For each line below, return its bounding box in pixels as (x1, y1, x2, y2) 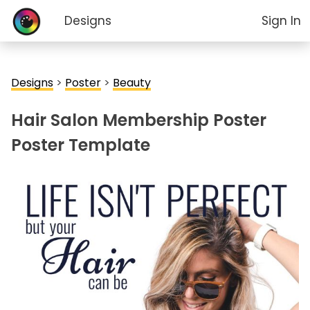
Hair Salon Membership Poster (11, 109, 266, 131)
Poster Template (11, 134, 150, 156)
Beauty (113, 75, 151, 91)
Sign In (261, 12, 301, 29)
